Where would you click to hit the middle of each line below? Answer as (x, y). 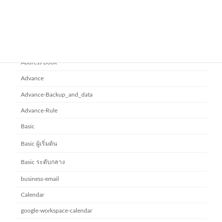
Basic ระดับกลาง (43, 162)
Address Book (39, 63)
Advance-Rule (39, 110)
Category (33, 43)
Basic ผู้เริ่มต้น (39, 143)
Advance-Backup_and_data (57, 94)
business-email (40, 179)
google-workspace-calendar (57, 211)
